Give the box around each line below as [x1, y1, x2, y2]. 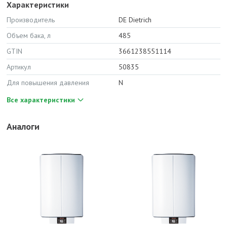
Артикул [7, 62, 31, 71]
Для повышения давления [7, 78, 89, 87]
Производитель [7, 15, 55, 24]
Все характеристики [7, 95, 75, 104]
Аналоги [7, 121, 40, 132]
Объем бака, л [7, 31, 51, 40]
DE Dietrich [119, 15, 152, 24]
